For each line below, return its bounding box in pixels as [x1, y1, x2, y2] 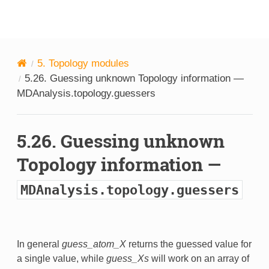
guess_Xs [106, 253, 149, 264]
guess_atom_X [61, 239, 126, 250]
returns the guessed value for [125, 239, 252, 250]
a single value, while [16, 253, 106, 264]
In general [16, 239, 62, 250]
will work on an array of [148, 253, 249, 264]
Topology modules [48, 58, 129, 70]
